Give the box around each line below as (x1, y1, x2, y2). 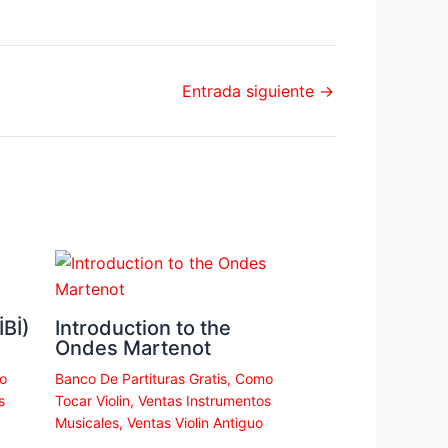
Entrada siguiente (182, 80, 319, 101)
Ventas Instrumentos (137, 391, 271, 409)
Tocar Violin (54, 391, 130, 409)
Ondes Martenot (54, 335, 211, 360)
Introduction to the (54, 315, 231, 340)
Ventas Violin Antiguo (126, 413, 263, 431)
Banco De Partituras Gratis (54, 369, 227, 387)
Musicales (54, 413, 119, 431)
